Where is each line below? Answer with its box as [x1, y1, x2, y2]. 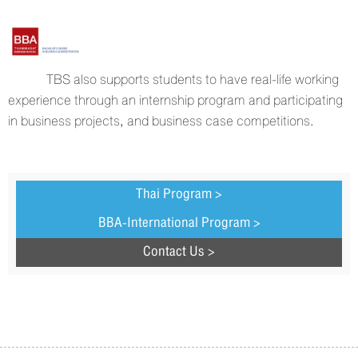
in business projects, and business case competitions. [8, 109, 314, 133]
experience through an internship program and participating [8, 89, 343, 113]
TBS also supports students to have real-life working [8, 68, 339, 92]
